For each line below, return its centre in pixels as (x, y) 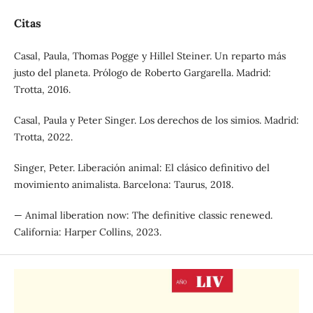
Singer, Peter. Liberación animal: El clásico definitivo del (141, 167)
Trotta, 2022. (43, 137)
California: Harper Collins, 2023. (87, 232)
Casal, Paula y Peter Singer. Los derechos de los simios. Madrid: (156, 120)
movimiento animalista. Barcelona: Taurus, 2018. (123, 184)
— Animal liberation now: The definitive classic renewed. (143, 215)
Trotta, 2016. (42, 89)
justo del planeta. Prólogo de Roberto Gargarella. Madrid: (142, 72)
